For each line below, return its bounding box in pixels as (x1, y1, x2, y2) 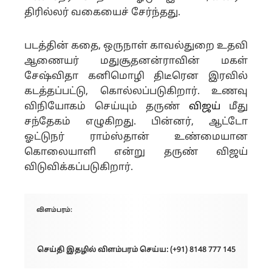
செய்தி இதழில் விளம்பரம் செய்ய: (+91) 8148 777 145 (36, 246, 236, 254)
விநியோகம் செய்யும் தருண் (24, 101, 189, 113)
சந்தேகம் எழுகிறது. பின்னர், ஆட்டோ (24, 116, 248, 128)
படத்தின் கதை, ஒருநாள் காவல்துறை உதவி (24, 40, 248, 52)
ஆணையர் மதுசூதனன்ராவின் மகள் (24, 55, 248, 67)
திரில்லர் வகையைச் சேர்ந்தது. (24, 7, 180, 19)
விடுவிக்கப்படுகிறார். (24, 161, 133, 174)
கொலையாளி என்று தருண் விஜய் (24, 146, 248, 158)
